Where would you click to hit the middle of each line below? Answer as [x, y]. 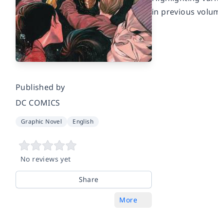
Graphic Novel [42, 122]
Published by [40, 87]
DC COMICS [38, 103]
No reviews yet [46, 159]
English [83, 122]
